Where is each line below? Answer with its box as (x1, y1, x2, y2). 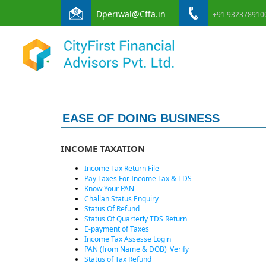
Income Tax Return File (84, 163, 159, 173)
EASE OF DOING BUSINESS (62, 112, 220, 125)
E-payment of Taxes (84, 224, 149, 234)
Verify (170, 244, 191, 254)
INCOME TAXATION (61, 142, 145, 154)
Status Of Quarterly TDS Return (84, 214, 187, 224)
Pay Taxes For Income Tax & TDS (84, 173, 192, 183)
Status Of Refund (84, 204, 140, 214)
